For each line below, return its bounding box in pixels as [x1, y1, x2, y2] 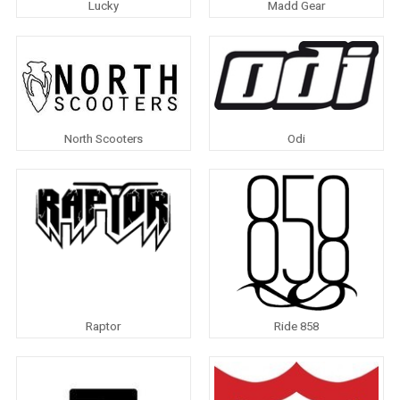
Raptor [86, 320, 121, 334]
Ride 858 [274, 320, 320, 334]
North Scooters [63, 132, 143, 146]
